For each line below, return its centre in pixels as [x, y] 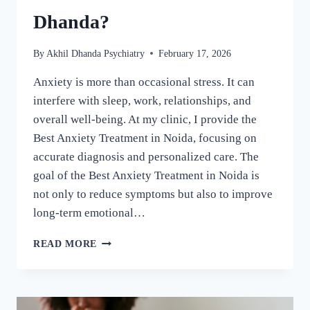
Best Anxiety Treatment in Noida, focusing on [145, 138]
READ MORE [65, 244]
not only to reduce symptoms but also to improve [153, 194]
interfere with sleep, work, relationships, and [142, 100]
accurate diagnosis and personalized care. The [146, 156]
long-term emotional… [89, 212]
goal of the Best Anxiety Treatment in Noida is [146, 175]
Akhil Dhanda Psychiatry [96, 53]
